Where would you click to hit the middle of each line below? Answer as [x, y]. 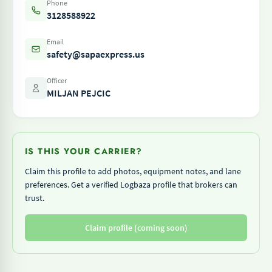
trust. [35, 198]
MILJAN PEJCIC [79, 93]
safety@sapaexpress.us [96, 54]
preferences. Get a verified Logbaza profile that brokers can [131, 185]
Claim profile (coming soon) [136, 228]
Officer [57, 80]
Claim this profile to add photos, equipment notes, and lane [133, 171]
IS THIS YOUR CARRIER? [84, 151]
